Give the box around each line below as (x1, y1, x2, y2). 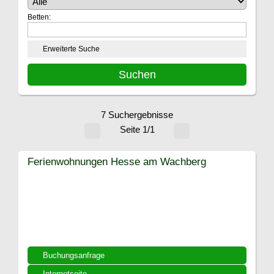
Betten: (28, 13, 51, 21)
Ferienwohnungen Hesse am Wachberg (28, 155, 206, 168)
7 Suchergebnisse (101, 109, 173, 120)
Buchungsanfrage (43, 251, 105, 260)
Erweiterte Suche (43, 45, 100, 53)
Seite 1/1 (119, 124, 155, 135)
